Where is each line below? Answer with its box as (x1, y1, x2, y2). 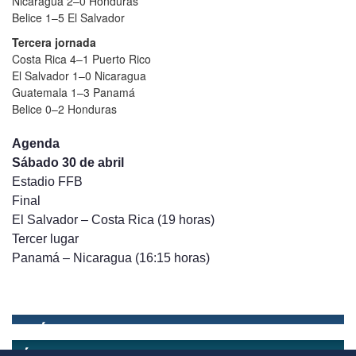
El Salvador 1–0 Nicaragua (12, 67, 146, 83)
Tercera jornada (12, 33, 96, 50)
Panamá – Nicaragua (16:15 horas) (12, 250, 210, 265)
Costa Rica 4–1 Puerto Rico (12, 50, 151, 67)
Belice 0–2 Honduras (12, 100, 117, 117)
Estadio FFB (12, 173, 83, 188)
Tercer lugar (12, 230, 79, 246)
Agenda (12, 135, 60, 150)
